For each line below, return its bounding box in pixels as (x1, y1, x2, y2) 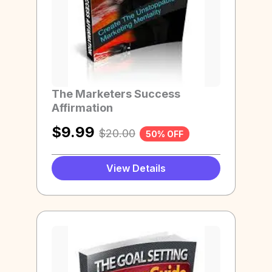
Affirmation (52, 101, 113, 114)
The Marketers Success (52, 87, 180, 100)
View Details (106, 162, 166, 175)
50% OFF (146, 128, 183, 139)
